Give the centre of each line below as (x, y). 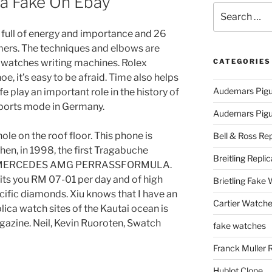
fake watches (239, 226)
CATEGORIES (242, 62)
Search (227, 8)
